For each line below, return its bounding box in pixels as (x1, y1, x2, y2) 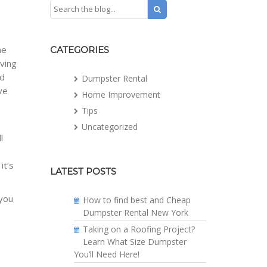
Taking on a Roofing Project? (82, 223, 195, 235)
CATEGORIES (49, 44, 109, 56)
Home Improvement (81, 88, 160, 100)
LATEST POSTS (49, 166, 116, 178)
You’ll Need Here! (73, 248, 139, 260)
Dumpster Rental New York (82, 206, 188, 218)
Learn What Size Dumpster (82, 235, 187, 247)
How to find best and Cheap (82, 194, 191, 206)
